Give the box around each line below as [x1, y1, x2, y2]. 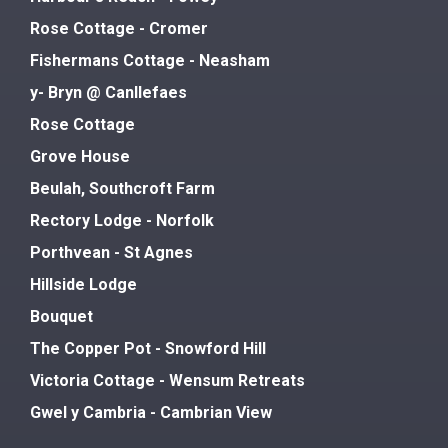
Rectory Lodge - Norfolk [30, 210, 214, 230]
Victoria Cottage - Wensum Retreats [30, 370, 305, 390]
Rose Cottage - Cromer [30, 18, 208, 38]
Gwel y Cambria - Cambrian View [30, 402, 272, 422]
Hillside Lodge [30, 274, 137, 294]
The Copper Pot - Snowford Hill [30, 338, 266, 358]
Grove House [30, 146, 130, 166]
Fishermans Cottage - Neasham [30, 50, 270, 70]
